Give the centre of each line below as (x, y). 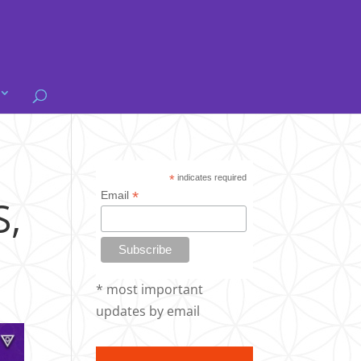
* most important (150, 289)
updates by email (148, 311)
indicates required (211, 177)
